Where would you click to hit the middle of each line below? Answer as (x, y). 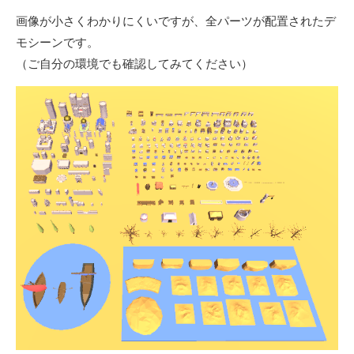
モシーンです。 (57, 43)
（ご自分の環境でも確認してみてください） (134, 64)
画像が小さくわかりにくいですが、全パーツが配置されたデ (176, 21)
